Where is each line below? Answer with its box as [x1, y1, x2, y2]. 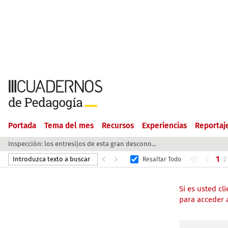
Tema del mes [44, 121, 94, 130]
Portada [8, 121, 36, 130]
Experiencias [142, 121, 187, 130]
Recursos [102, 121, 134, 130]
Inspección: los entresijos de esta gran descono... [8, 140, 156, 148]
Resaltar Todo [142, 156, 181, 163]
